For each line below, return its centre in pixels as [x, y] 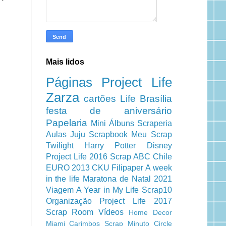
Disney [159, 145]
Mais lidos [65, 62]
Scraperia [154, 123]
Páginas [69, 82]
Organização [69, 201]
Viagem [60, 190]
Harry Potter [110, 145]
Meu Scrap [152, 134]
